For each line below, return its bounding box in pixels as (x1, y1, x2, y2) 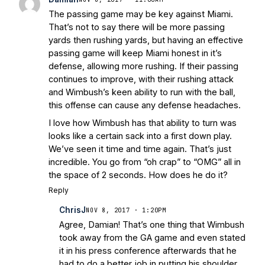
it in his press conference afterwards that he (59, 245, 237, 256)
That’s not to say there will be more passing (49, 22, 225, 33)
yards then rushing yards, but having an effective (49, 35, 243, 46)
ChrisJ (59, 205, 86, 215)
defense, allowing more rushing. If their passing (49, 61, 238, 72)
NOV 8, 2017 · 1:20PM (86, 206, 166, 214)
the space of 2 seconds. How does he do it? (49, 170, 228, 180)
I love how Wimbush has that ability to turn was (49, 118, 237, 128)
